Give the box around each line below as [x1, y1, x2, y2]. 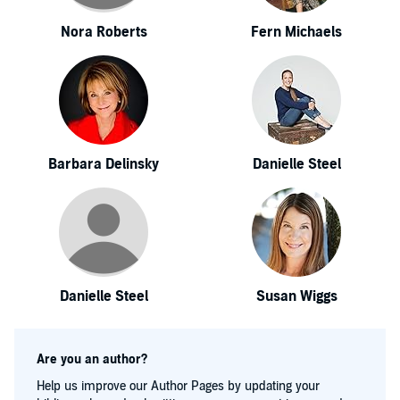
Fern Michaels [251, 23, 342, 41]
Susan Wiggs [255, 287, 337, 305]
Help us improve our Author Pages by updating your [37, 379, 320, 394]
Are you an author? [37, 352, 147, 367]
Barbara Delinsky [48, 155, 159, 173]
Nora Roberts [60, 23, 147, 41]
